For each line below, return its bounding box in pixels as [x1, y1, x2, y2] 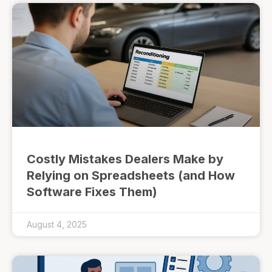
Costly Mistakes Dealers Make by [27, 152, 223, 166]
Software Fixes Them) [27, 185, 157, 199]
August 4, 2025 [27, 219, 87, 229]
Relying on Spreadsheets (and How [27, 168, 235, 183]
